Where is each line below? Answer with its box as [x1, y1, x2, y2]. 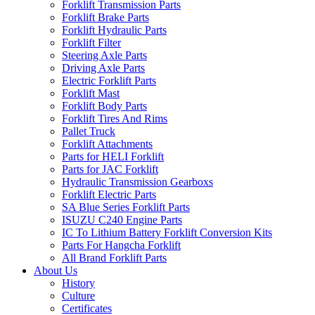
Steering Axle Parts [62, 49, 147, 61]
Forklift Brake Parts [62, 11, 149, 23]
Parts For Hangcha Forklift [62, 238, 181, 251]
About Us [34, 264, 77, 276]
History [62, 276, 95, 289]
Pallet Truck [62, 124, 115, 137]
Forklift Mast [62, 86, 120, 99]
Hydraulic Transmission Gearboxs [62, 175, 213, 188]
